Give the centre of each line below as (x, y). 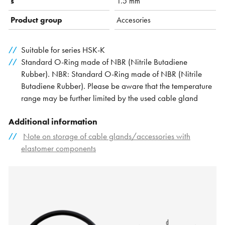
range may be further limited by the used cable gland (109, 98)
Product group (37, 20)
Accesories (134, 20)
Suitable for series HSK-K (63, 50)
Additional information (53, 122)
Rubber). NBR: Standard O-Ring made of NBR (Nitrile (111, 74)
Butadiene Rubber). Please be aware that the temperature (116, 86)
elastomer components (58, 149)
